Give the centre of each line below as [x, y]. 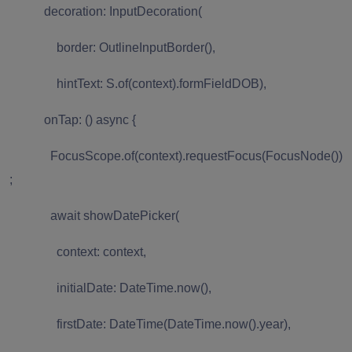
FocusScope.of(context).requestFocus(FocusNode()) [176, 156]
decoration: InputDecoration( [106, 11]
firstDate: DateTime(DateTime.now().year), [150, 324]
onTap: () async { [73, 119]
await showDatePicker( [94, 215]
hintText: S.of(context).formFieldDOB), [138, 83]
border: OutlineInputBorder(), [112, 47]
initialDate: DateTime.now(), [110, 288]
